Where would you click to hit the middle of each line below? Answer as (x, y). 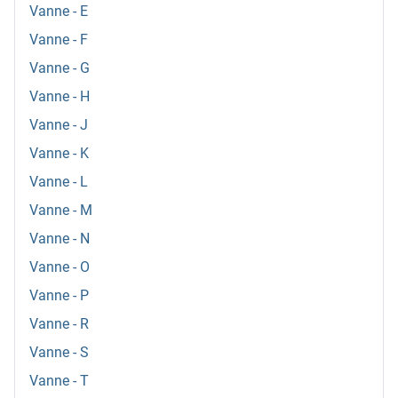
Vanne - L (59, 182)
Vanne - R (59, 324)
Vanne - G (60, 68)
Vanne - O (60, 267)
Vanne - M (61, 211)
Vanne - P (59, 296)
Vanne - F (59, 40)
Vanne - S (59, 353)
